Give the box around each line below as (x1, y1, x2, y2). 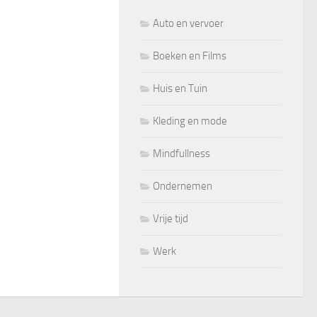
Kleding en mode (153, 114, 227, 127)
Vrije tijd (153, 212, 188, 225)
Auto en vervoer (153, 16, 224, 30)
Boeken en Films (153, 49, 226, 62)
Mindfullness (153, 146, 210, 160)
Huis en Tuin (153, 81, 207, 95)
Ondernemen (153, 179, 212, 192)
